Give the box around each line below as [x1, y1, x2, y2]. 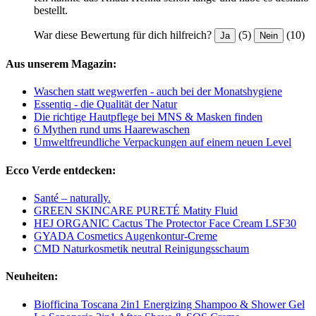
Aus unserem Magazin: [6, 58, 116, 71]
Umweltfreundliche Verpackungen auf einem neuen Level [34, 136, 291, 149]
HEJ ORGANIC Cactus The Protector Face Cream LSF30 [34, 217, 296, 229]
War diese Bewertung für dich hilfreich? [34, 28, 212, 41]
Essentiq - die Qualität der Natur [34, 98, 177, 111]
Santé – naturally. [34, 191, 111, 204]
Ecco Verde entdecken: [6, 164, 116, 176]
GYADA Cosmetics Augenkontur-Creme [34, 229, 217, 242]
